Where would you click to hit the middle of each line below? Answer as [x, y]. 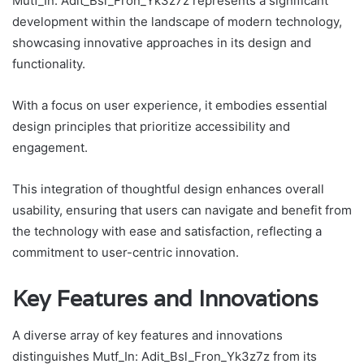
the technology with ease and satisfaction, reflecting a [167, 232]
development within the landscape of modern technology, [177, 22]
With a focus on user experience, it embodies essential [170, 106]
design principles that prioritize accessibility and [151, 127]
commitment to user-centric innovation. [126, 253]
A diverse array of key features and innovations [147, 335]
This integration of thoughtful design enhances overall [168, 189]
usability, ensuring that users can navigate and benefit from [182, 210]
